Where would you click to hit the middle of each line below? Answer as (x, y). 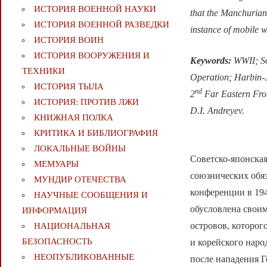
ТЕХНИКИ (43, 71)
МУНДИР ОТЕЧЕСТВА (80, 180)
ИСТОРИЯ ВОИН (69, 40)
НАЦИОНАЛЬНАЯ (72, 226)
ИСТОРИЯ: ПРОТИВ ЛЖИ (86, 102)
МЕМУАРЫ (56, 164)
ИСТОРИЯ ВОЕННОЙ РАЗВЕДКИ (101, 25)
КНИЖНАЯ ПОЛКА (73, 118)
